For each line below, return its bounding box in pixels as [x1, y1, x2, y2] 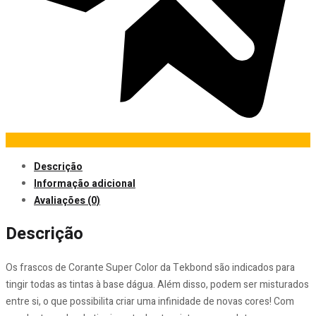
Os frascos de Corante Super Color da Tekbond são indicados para [6, 260, 295, 276]
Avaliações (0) [34, 193, 100, 208]
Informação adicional [34, 176, 135, 191]
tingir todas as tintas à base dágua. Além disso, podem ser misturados [6, 277, 309, 293]
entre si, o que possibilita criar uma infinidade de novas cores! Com [6, 294, 294, 310]
